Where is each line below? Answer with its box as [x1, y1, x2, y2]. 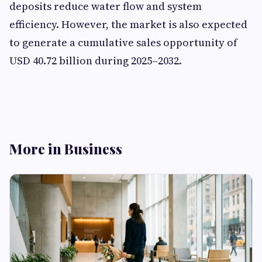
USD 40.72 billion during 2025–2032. [9, 53, 182, 68]
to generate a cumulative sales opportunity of [9, 35, 237, 50]
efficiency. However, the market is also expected [9, 17, 247, 32]
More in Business [9, 139, 122, 158]
